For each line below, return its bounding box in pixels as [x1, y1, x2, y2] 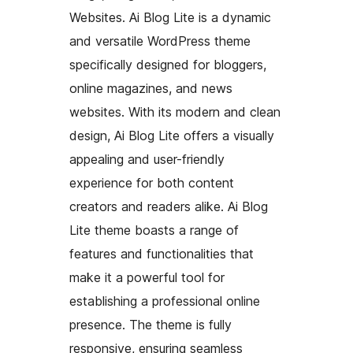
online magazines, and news [69, 80, 232, 97]
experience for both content [69, 175, 234, 191]
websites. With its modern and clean [69, 104, 281, 121]
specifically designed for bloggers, [69, 57, 266, 73]
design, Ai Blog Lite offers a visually [69, 128, 274, 144]
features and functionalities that [69, 246, 254, 262]
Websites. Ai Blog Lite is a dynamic [69, 9, 271, 26]
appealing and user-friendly [69, 151, 225, 168]
